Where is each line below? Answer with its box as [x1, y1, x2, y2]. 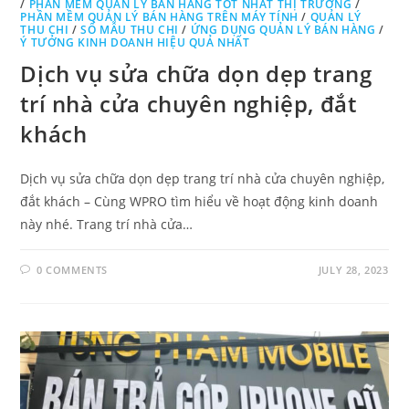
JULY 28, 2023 [318, 263, 389, 278]
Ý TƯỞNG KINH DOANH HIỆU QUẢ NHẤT [20, 35, 250, 51]
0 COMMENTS [37, 263, 109, 278]
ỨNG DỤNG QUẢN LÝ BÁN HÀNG [190, 22, 376, 38]
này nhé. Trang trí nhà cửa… [20, 215, 194, 234]
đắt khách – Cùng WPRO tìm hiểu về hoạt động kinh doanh [20, 193, 379, 211]
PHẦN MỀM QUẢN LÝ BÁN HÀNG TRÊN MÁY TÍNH [20, 9, 299, 26]
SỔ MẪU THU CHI [80, 22, 179, 38]
